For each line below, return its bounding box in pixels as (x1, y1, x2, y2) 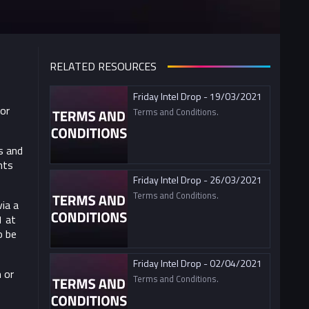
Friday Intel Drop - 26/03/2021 (133, 172, 262, 187)
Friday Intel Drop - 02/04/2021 (133, 255, 262, 270)
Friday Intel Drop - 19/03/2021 (133, 88, 262, 103)
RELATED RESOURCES (50, 58, 157, 75)
